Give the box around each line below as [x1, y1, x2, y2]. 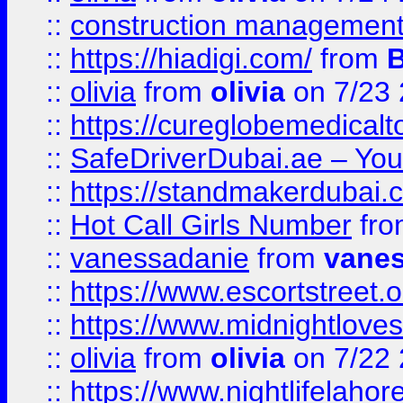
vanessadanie [70, 242, 249, 274]
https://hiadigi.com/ [70, 42, 312, 75]
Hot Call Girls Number [70, 209, 352, 241]
